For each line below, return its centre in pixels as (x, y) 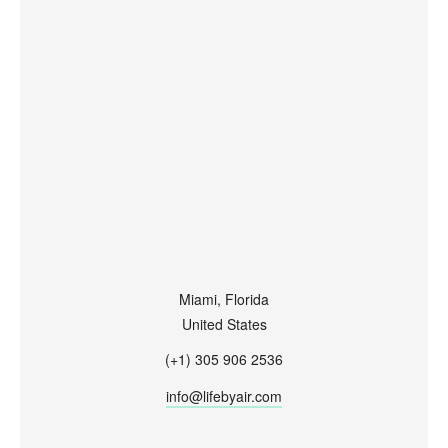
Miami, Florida (224, 298)
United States (224, 323)
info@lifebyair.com (224, 395)
